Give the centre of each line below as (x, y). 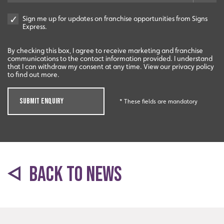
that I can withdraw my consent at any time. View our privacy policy (111, 67)
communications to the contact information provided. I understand (110, 59)
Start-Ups (112, 55)
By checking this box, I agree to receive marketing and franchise (105, 51)
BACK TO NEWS (73, 175)
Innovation (112, 205)
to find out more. (33, 75)
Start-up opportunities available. (112, 83)
